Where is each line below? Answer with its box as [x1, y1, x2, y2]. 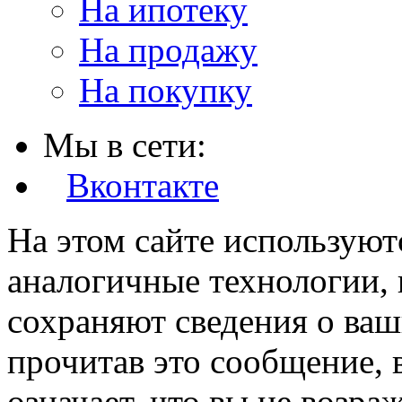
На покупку [79, 71, 252, 110]
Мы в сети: [43, 126, 206, 165]
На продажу [79, 31, 258, 70]
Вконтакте [66, 166, 219, 205]
